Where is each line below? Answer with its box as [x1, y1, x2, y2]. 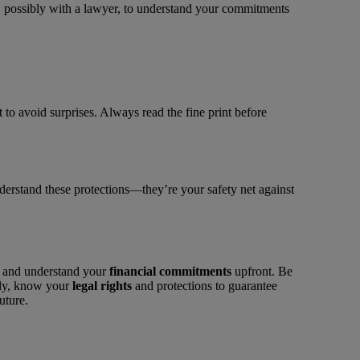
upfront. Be [231, 264, 292, 279]
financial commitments [109, 264, 231, 279]
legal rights [72, 279, 132, 293]
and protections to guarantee [132, 279, 277, 293]
